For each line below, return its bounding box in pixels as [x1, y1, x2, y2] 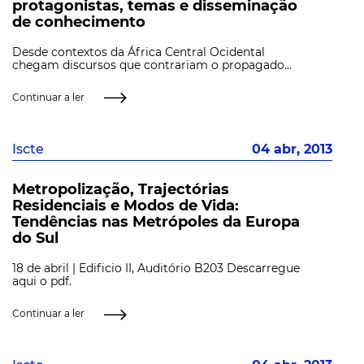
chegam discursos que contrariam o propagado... [12, 57, 292, 72]
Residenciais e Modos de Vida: [12, 197, 239, 215]
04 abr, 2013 [252, 141, 332, 157]
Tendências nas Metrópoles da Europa [12, 213, 300, 232]
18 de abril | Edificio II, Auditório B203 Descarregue [12, 261, 300, 276]
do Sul [12, 229, 58, 248]
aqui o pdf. [12, 274, 71, 289]
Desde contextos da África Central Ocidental [12, 44, 265, 59]
